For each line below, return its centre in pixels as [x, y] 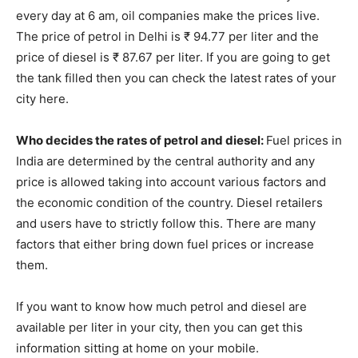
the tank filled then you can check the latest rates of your [176, 78]
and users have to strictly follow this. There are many [166, 223]
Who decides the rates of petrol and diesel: [141, 140]
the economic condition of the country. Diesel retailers [169, 202]
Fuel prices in [304, 140]
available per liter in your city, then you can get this [159, 327]
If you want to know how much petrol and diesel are [161, 306]
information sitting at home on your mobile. [137, 348]
